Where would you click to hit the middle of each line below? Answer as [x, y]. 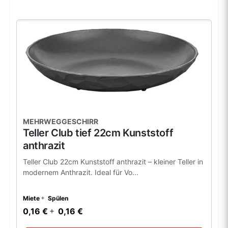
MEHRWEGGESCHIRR [61, 121]
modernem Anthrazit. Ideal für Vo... [81, 172]
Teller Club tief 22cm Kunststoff [98, 133]
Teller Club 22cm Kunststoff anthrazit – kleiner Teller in [113, 161]
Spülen [58, 198]
